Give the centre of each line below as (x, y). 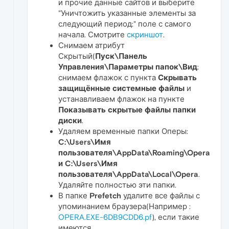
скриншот (145, 34)
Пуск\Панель (121, 56)
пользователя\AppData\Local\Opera (128, 174)
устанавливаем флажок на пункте (121, 99)
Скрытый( (77, 56)
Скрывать (177, 77)
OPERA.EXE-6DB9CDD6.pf (105, 217)
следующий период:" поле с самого (125, 24)
